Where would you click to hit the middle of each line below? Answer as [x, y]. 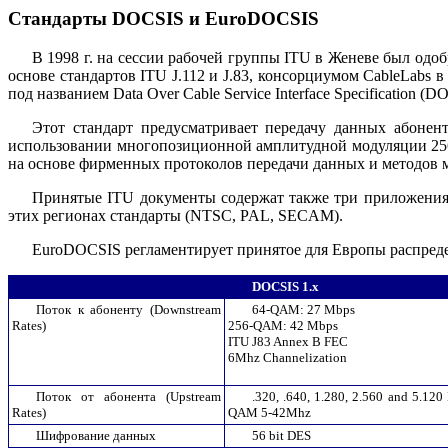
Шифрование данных [96, 435]
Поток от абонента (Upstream [128, 396]
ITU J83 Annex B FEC [288, 341]
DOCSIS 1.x [285, 286]
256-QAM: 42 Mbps [283, 325]
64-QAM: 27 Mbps [303, 309]
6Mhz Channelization [287, 357]
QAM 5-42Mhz [269, 412]
